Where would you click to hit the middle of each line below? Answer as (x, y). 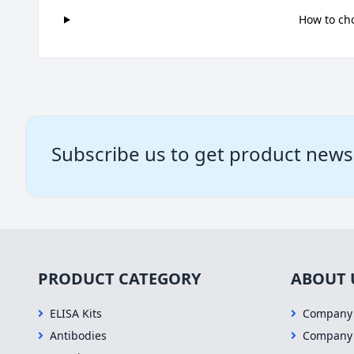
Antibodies (78, 336)
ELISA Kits (76, 314)
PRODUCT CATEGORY (119, 279)
